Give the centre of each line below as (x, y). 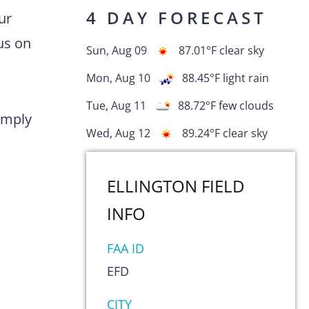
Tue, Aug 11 (116, 106)
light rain (246, 78)
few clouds (246, 106)
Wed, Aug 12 (118, 133)
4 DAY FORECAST (176, 18)
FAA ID (125, 248)
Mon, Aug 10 (118, 78)
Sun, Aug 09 (116, 51)
